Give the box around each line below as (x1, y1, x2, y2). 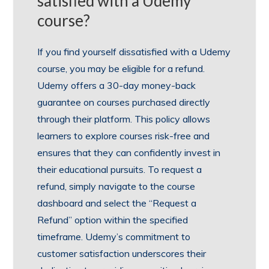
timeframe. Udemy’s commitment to (37, 230, 191, 243)
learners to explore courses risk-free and (37, 129, 210, 142)
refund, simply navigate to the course (37, 180, 196, 192)
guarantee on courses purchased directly (37, 95, 211, 108)
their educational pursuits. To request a (37, 163, 202, 175)
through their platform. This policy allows (37, 112, 211, 125)
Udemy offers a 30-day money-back (37, 79, 196, 91)
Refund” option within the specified (37, 213, 189, 226)
